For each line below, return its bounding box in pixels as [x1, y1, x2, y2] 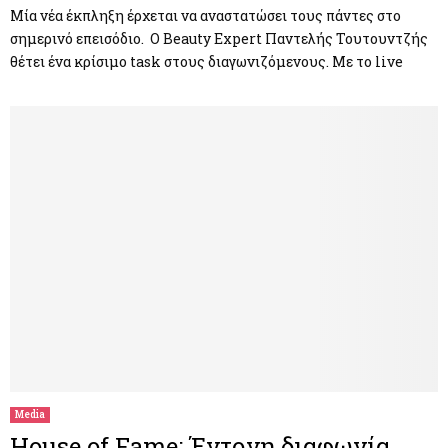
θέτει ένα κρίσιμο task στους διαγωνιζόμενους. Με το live [10, 52, 403, 72]
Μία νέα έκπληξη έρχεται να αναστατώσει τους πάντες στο [10, 6, 401, 26]
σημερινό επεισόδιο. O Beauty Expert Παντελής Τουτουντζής [10, 29, 428, 49]
